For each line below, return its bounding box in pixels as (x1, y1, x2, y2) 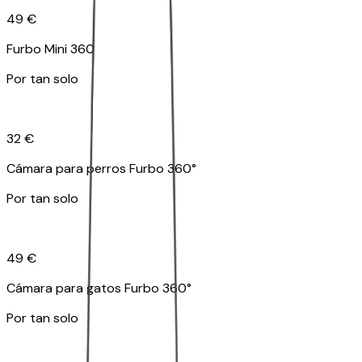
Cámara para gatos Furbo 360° (6, 280, 192, 297)
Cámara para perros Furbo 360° (6, 160, 196, 178)
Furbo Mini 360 (6, 40, 95, 58)
